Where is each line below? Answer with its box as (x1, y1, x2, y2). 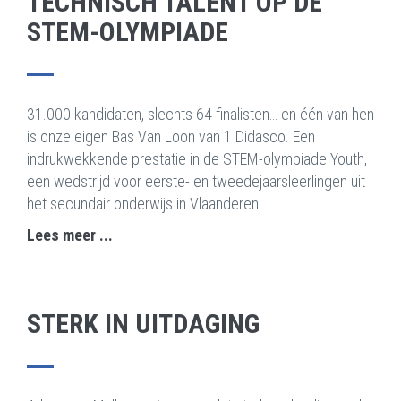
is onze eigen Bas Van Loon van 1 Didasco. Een (27, 127, 315, 147)
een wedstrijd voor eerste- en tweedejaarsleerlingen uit (27, 172, 365, 192)
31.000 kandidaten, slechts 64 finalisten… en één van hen (27, 105, 374, 124)
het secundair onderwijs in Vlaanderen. (27, 194, 262, 214)
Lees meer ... (27, 226, 113, 245)
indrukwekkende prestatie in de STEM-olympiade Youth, (27, 149, 367, 169)
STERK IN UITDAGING (27, 308, 260, 340)
